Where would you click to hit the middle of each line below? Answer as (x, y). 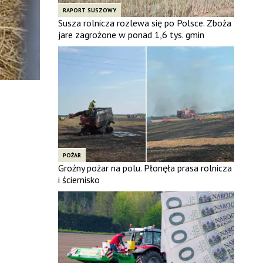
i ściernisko (79, 180)
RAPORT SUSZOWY (89, 10)
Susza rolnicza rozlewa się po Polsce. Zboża (144, 23)
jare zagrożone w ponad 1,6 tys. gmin (131, 34)
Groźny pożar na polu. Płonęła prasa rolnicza (145, 168)
